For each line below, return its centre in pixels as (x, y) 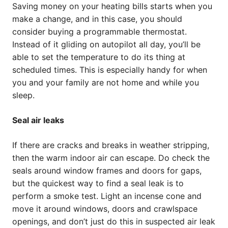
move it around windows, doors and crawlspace (105, 209)
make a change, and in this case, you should (97, 19)
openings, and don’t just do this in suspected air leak (114, 222)
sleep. (23, 95)
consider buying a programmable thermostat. (99, 32)
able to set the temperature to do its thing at (99, 57)
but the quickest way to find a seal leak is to (98, 183)
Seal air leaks (38, 120)
